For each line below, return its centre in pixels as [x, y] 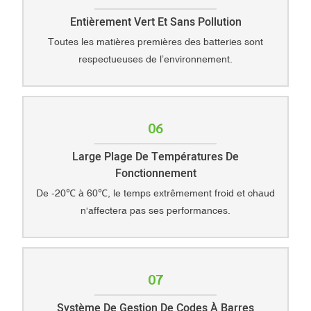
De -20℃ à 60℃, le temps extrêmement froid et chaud [155, 193]
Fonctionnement [155, 173]
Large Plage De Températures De [155, 157]
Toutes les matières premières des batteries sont [155, 42]
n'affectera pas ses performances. [155, 211]
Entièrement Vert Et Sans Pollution [155, 22]
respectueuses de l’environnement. [155, 59]
